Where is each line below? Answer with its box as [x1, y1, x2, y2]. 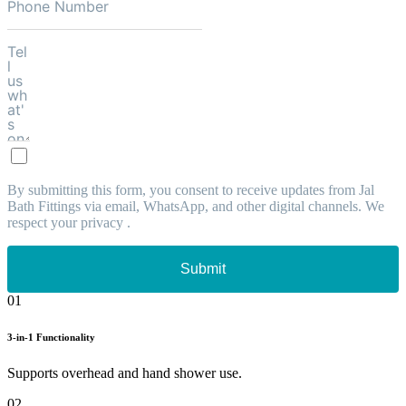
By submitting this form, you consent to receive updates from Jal [7, 181, 374, 198]
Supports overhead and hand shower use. [7, 364, 242, 381]
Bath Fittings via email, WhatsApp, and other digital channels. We [7, 198, 384, 214]
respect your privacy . [7, 214, 130, 230]
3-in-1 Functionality [7, 331, 95, 343]
